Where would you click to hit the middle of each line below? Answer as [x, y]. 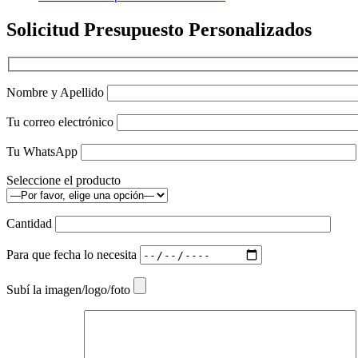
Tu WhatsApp [44, 152]
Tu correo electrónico [62, 122]
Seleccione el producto [64, 181]
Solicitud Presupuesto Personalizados [159, 29]
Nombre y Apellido [57, 93]
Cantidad [31, 224]
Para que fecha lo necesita [73, 254]
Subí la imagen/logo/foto [70, 290]
